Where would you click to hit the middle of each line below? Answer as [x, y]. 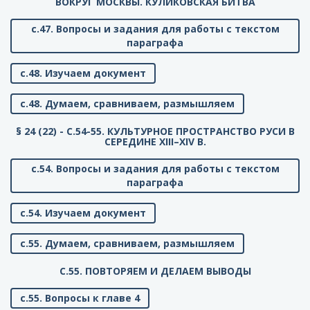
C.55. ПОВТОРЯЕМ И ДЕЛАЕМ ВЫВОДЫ [155, 271]
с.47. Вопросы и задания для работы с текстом [155, 29]
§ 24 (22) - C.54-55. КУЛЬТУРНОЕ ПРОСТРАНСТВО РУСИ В [155, 131]
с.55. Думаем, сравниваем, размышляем [127, 244]
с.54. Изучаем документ [83, 213]
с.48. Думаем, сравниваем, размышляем [127, 104]
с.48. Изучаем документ [83, 73]
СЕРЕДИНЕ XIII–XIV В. [155, 142]
